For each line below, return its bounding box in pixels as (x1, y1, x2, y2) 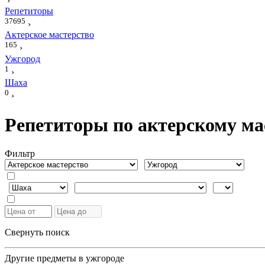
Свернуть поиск (5, 227, 70, 238)
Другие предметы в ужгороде (5, 253, 124, 264)
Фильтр (5, 148, 35, 159)
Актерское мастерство (5, 30, 94, 40)
